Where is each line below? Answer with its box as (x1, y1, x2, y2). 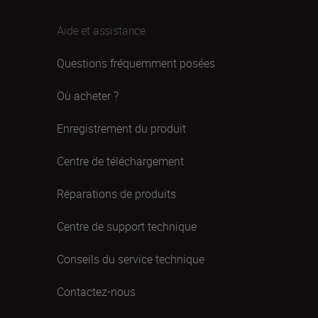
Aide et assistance (57, 22, 146, 38)
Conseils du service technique (57, 251, 204, 267)
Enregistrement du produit (57, 120, 186, 136)
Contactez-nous (57, 283, 136, 300)
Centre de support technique (57, 218, 197, 234)
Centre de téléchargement (57, 153, 184, 169)
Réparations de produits (57, 185, 176, 202)
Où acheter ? (57, 87, 119, 104)
